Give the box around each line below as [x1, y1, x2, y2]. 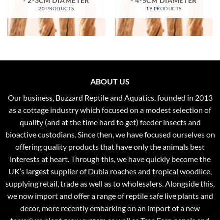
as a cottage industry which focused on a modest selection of [9, 105, 211, 114]
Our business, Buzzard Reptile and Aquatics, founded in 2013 [7, 92, 213, 102]
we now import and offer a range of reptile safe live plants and [7, 191, 213, 200]
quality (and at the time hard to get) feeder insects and [19, 117, 201, 127]
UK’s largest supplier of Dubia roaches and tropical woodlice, [8, 166, 212, 176]
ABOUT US [90, 76, 130, 86]
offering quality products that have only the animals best [15, 141, 205, 151]
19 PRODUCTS [146, 5, 182, 11]
